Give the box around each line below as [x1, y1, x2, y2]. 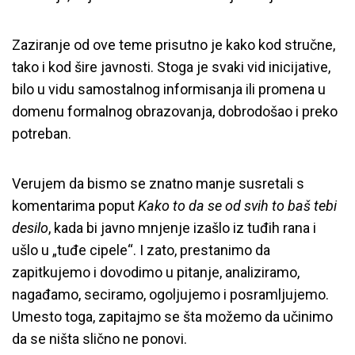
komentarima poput [12, 197, 138, 214]
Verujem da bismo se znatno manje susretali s [12, 174, 304, 192]
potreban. [12, 124, 71, 142]
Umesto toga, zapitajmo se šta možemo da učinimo [12, 307, 333, 325]
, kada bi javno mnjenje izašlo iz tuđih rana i [48, 219, 316, 236]
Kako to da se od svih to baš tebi [138, 197, 337, 214]
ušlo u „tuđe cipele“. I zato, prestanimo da [12, 241, 270, 258]
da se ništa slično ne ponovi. [12, 330, 193, 347]
